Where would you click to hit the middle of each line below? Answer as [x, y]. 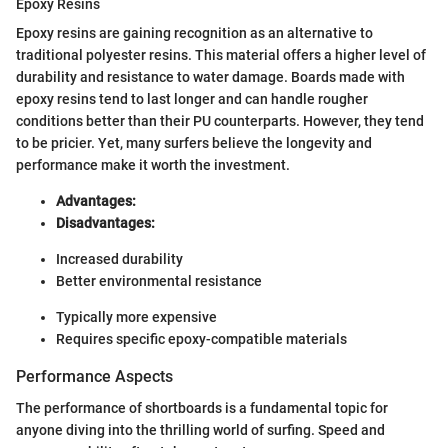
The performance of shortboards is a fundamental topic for [202, 408]
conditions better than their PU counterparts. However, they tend [220, 121]
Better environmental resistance [159, 281]
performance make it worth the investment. [153, 165]
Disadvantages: [105, 223]
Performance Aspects [94, 376]
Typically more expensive [136, 317]
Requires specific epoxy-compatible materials [201, 339]
